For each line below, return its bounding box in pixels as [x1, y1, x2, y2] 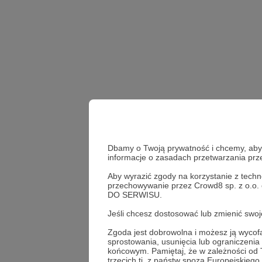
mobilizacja [178, 197, 214, 206]
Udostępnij [187, 230, 243, 243]
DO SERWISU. [108, 189, 162, 199]
